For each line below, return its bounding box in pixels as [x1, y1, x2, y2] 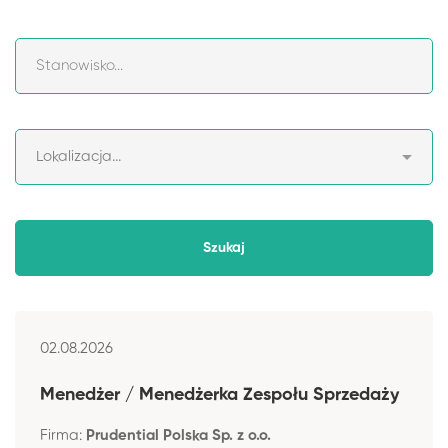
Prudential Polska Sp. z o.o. [86, 427, 271, 443]
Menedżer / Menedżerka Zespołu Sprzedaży [40, 385, 399, 404]
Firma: [40, 427, 86, 443]
